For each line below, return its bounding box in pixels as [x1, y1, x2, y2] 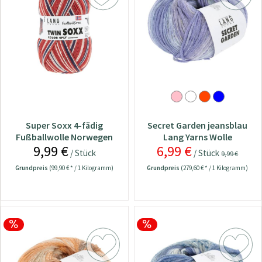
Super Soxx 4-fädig [26, 119, 104, 132]
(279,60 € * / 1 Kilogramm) [181, 164, 249, 173]
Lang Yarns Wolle [163, 131, 232, 143]
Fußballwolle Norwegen [16, 131, 113, 143]
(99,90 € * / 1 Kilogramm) [49, 164, 114, 173]
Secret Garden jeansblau [147, 119, 248, 132]
